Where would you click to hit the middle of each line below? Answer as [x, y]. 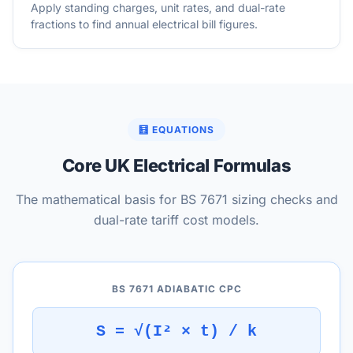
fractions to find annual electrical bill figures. [144, 24]
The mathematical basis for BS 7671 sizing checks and [176, 199]
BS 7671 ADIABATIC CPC [176, 289]
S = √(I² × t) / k [176, 331]
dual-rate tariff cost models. [176, 220]
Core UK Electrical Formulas [176, 165]
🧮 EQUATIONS [176, 130]
